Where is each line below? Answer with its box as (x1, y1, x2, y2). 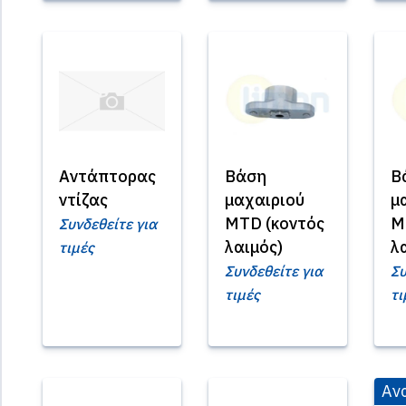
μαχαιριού (225, 189, 304, 210)
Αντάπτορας (59, 166, 156, 187)
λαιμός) (225, 237, 283, 257)
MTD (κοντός (225, 213, 324, 234)
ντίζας (59, 189, 108, 210)
